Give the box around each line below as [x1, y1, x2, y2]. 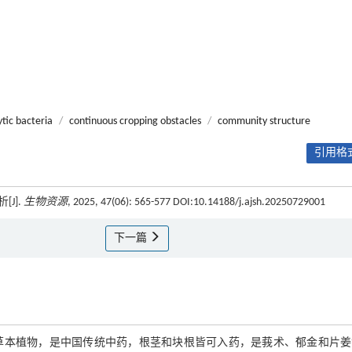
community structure [218, 115, 310, 127]
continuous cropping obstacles [69, 115, 201, 127]
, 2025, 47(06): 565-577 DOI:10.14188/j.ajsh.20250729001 [68, 196, 325, 208]
